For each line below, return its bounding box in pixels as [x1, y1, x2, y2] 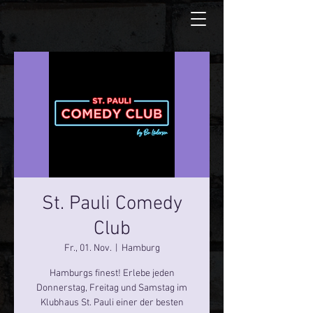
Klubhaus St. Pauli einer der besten [40, 297, 184, 309]
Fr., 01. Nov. [64, 242, 111, 254]
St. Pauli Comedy [41, 192, 182, 216]
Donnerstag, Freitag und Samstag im [36, 282, 187, 294]
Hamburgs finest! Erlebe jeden [49, 268, 175, 279]
